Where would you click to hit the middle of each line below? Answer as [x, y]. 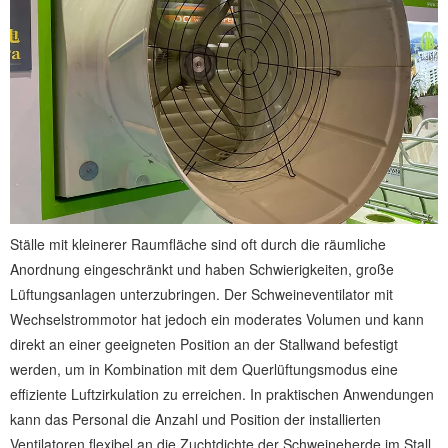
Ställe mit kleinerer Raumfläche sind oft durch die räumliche [198, 244]
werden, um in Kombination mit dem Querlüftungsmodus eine [204, 369]
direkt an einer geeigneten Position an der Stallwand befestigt [204, 344]
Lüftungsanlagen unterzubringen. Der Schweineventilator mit [201, 294]
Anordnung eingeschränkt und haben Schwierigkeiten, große [202, 269]
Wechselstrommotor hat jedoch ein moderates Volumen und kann [217, 319]
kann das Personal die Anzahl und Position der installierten [195, 419]
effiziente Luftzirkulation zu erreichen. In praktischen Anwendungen [222, 394]
